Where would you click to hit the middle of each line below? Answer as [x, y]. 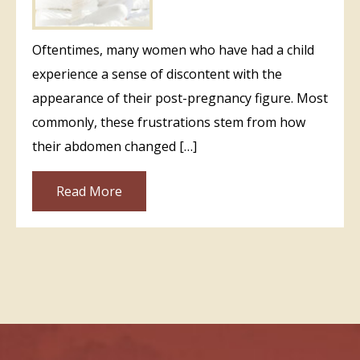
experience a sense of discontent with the [157, 74]
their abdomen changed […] [115, 146]
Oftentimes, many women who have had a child [173, 49]
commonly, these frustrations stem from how [169, 122]
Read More [89, 191]
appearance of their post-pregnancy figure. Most [180, 98]
